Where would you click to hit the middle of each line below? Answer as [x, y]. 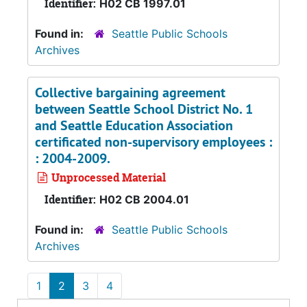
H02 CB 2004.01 [144, 199]
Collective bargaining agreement [130, 93]
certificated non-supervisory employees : [153, 142]
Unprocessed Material [107, 177]
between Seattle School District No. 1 [144, 109]
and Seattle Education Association [134, 125]
